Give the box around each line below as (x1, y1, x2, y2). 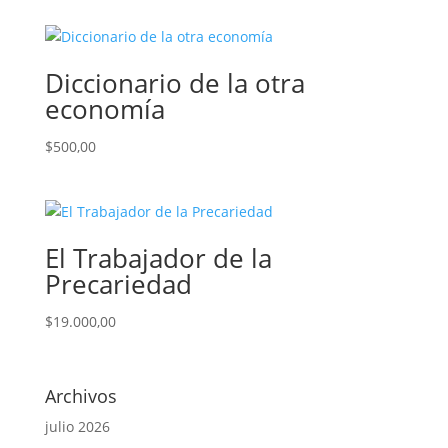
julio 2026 (44, 417, 110, 437)
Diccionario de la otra (44, 65, 305, 102)
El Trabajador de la (44, 239, 272, 276)
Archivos (44, 384, 117, 409)
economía (44, 91, 165, 128)
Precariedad (44, 265, 192, 302)
